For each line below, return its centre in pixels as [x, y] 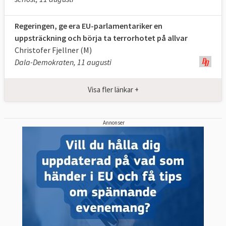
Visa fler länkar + [113, 89]
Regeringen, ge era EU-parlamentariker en [89, 25]
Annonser [114, 122]
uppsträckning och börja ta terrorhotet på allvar [101, 38]
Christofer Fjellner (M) [53, 50]
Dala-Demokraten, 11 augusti [63, 62]
